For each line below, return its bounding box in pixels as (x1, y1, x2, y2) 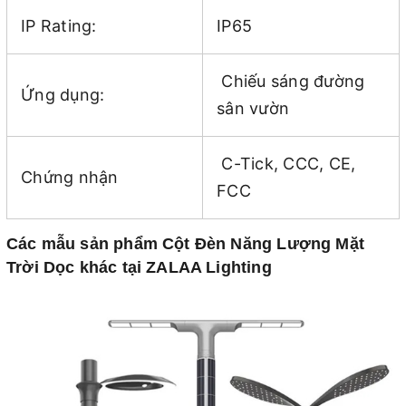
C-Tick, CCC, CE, (217, 153, 356, 173)
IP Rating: (21, 15, 97, 35)
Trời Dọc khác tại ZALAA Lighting (6, 257, 272, 276)
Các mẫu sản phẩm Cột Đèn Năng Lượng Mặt (6, 234, 365, 253)
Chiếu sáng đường (217, 71, 365, 91)
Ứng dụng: (21, 84, 105, 104)
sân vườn (217, 98, 289, 118)
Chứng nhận (21, 167, 119, 187)
